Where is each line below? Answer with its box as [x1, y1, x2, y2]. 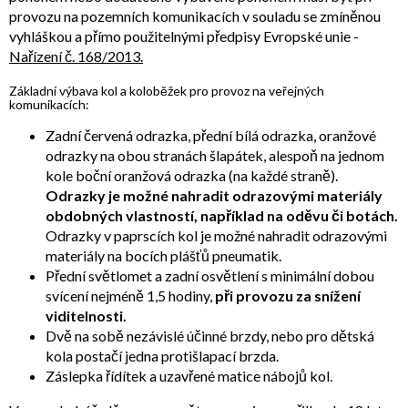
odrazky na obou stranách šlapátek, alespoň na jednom [46, 147, 384, 165]
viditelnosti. [46, 307, 127, 325]
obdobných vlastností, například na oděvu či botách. [46, 207, 398, 225]
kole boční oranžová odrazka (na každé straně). [46, 167, 338, 185]
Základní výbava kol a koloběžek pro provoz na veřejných [9, 83, 324, 99]
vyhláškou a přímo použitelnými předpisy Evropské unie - [9, 27, 359, 46]
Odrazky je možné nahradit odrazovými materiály [46, 187, 382, 205]
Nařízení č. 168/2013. [9, 47, 143, 66]
